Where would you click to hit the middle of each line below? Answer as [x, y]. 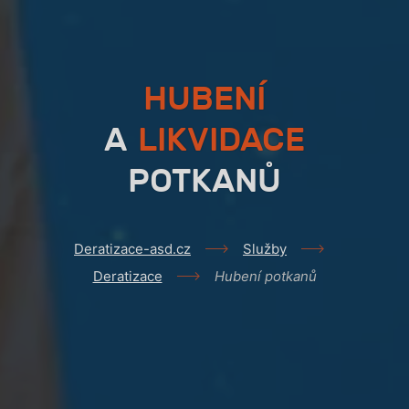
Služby [265, 248]
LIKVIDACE [222, 140]
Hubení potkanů [265, 276]
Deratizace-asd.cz [132, 248]
